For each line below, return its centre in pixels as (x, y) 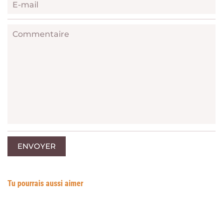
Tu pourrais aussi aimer (45, 183)
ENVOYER (37, 146)
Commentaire (41, 34)
